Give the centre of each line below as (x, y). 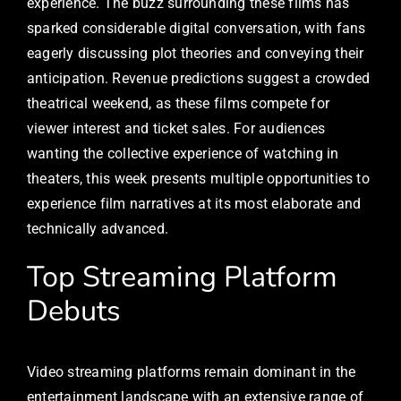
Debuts (74, 311)
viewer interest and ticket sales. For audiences (176, 129)
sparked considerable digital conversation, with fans (196, 29)
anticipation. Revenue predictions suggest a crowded (199, 79)
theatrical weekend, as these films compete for (179, 104)
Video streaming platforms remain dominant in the (192, 371)
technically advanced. (98, 229)
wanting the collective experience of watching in (183, 154)
